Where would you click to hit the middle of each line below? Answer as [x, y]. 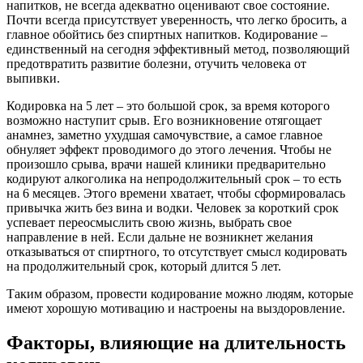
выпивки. [33, 79]
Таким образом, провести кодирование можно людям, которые [180, 294]
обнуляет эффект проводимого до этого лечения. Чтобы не [169, 150]
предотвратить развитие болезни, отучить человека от [156, 64]
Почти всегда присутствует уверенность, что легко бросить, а [177, 20]
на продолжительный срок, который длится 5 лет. [144, 267]
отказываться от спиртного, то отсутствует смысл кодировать [177, 252]
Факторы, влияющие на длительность [176, 343]
